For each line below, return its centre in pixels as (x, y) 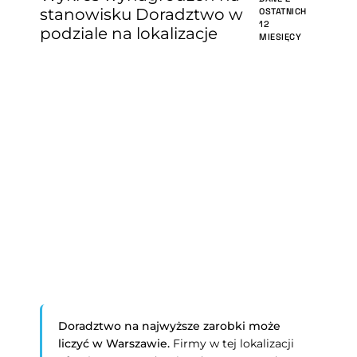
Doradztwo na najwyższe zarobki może (170, 326)
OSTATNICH (283, 11)
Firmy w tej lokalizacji (232, 343)
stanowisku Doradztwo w (142, 14)
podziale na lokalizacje (129, 33)
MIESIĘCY (280, 37)
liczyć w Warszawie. (114, 343)
